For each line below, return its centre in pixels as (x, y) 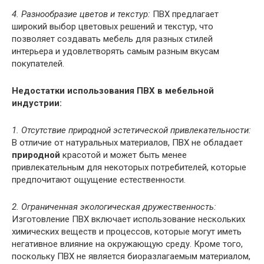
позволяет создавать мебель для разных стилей (112, 39)
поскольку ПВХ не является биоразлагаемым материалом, (131, 257)
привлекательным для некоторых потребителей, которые (129, 168)
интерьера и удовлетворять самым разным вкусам (115, 52)
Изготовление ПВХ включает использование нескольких (128, 220)
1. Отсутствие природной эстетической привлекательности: (131, 131)
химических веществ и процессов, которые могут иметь (127, 232)
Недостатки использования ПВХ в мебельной (113, 91)
